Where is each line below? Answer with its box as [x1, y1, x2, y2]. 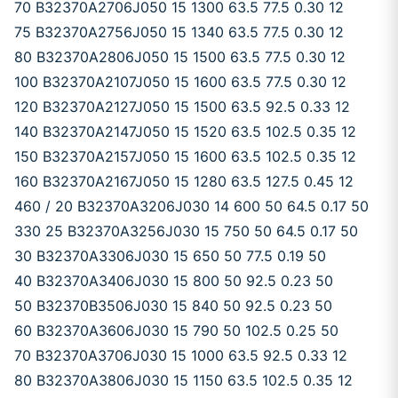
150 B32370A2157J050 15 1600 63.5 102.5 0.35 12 [14, 147, 356, 165]
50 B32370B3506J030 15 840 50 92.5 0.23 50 [14, 297, 332, 314]
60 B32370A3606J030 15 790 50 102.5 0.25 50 [14, 322, 338, 339]
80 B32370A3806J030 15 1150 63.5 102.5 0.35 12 [14, 371, 353, 389]
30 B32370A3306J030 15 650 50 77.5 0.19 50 [14, 247, 326, 265]
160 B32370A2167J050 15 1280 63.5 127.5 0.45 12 [14, 172, 354, 190]
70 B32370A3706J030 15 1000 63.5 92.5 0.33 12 [14, 346, 347, 364]
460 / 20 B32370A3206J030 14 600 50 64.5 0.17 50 [14, 197, 369, 215]
